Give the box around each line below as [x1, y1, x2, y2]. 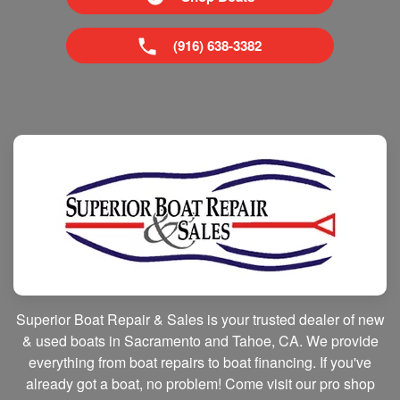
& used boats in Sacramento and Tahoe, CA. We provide [21, 330, 379, 351]
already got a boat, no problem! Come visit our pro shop [25, 373, 375, 394]
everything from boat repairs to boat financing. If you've [29, 352, 371, 372]
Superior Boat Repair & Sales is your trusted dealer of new [15, 309, 385, 329]
